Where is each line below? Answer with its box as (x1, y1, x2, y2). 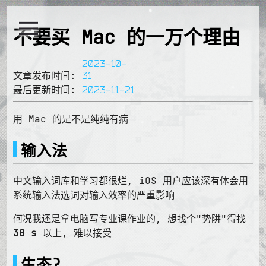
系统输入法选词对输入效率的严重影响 (13, 188, 175, 201)
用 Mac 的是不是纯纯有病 (13, 112, 128, 125)
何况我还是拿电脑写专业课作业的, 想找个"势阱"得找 (13, 212, 246, 224)
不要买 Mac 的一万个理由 (13, 25, 240, 49)
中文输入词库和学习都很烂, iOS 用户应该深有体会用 (13, 174, 248, 186)
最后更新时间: (13, 83, 82, 96)
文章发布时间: (13, 69, 82, 81)
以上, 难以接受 (37, 226, 112, 239)
